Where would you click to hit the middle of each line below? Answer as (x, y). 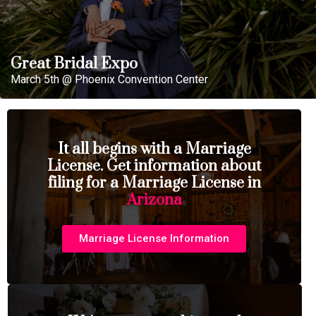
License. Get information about (154, 166)
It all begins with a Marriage (154, 149)
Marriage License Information (154, 238)
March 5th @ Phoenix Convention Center (109, 79)
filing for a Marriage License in (154, 183)
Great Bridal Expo (74, 64)
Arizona (154, 200)
